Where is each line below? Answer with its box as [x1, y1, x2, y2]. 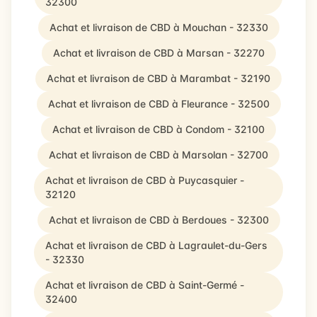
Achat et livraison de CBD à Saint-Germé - [45, 279, 244, 291]
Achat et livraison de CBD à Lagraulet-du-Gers [45, 239, 267, 251]
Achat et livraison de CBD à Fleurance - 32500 [47, 98, 270, 110]
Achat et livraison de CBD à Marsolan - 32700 [49, 149, 268, 161]
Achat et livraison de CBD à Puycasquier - [45, 174, 244, 186]
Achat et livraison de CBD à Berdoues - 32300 [48, 214, 269, 226]
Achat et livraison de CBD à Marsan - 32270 [52, 47, 265, 59]
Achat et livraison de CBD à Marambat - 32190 [47, 72, 270, 84]
